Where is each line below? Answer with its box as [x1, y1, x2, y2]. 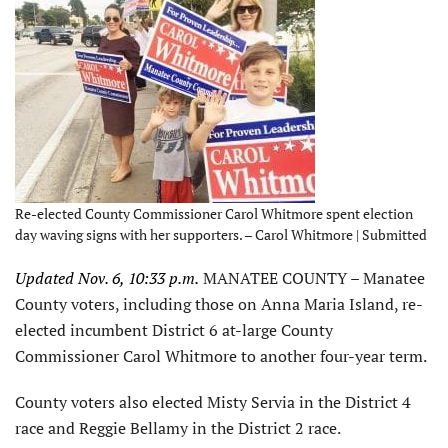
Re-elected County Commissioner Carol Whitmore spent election [15, 203, 413, 223]
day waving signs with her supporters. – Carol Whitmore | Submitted [15, 224, 427, 244]
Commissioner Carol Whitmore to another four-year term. [15, 344, 427, 367]
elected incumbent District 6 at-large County [15, 318, 333, 341]
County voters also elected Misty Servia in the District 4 [15, 390, 411, 413]
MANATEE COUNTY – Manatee [199, 266, 425, 289]
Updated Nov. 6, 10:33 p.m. [15, 266, 199, 289]
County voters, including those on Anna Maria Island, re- [15, 292, 423, 315]
